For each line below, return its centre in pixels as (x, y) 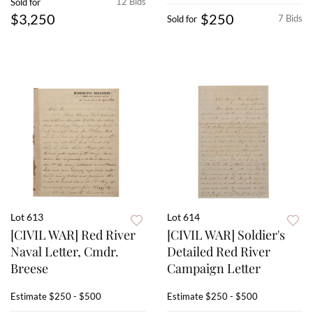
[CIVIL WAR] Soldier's (226, 235)
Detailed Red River (219, 252)
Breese (29, 269)
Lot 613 (27, 217)
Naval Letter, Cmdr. (65, 252)
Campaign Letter (214, 269)
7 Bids (290, 19)
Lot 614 (183, 217)
